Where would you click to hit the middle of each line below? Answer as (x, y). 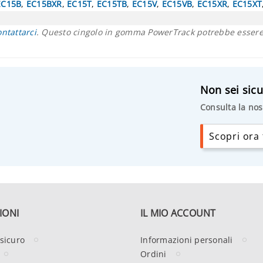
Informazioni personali (187, 240)
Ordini (154, 254)
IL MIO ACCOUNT (178, 213)
